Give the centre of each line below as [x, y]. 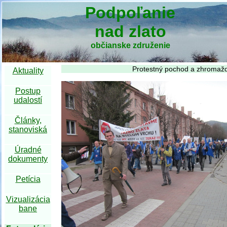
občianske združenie [130, 45]
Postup [28, 91]
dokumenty [28, 159]
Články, [28, 120]
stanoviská [28, 129]
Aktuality [28, 71]
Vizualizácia [28, 199]
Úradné [28, 150]
